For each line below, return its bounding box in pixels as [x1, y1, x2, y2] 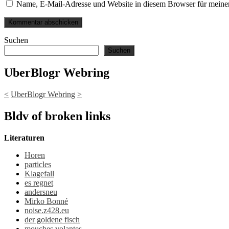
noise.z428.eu [25, 205, 69, 215]
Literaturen [4, 133, 44, 142]
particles [25, 159, 51, 169]
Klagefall [25, 169, 54, 178]
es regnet [25, 178, 53, 187]
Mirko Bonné [25, 196, 68, 205]
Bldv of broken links [4, 109, 110, 123]
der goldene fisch [25, 215, 80, 224]
